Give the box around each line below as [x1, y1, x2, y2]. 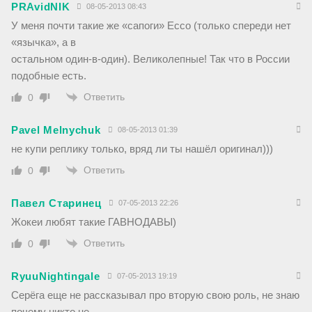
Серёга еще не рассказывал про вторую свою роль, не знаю [11, 289, 299, 302]
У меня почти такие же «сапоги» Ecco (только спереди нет [11, 19, 291, 31]
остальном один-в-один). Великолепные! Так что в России [11, 52, 290, 65]
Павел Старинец [11, 197, 102, 210]
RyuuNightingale [11, 270, 100, 283]
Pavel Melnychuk [11, 123, 101, 136]
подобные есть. [11, 69, 86, 81]
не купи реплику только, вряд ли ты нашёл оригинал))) [11, 142, 273, 155]
